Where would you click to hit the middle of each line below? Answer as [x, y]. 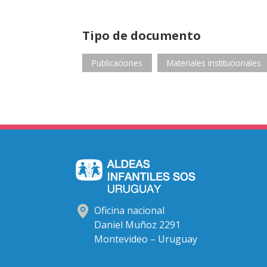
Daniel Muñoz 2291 [137, 225]
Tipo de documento [142, 36]
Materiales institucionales [214, 63]
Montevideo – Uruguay [146, 239]
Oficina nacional [129, 211]
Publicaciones [117, 63]
